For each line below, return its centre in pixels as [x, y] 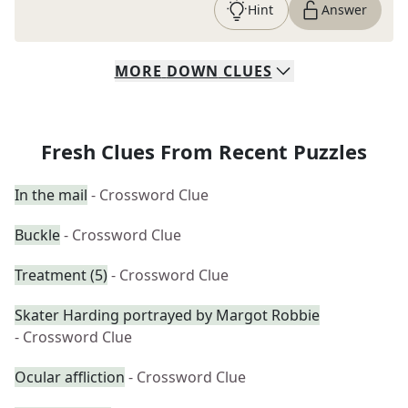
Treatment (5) [61, 275]
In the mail [51, 195]
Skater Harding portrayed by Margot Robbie [167, 315]
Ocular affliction [70, 377]
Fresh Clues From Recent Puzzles [204, 151]
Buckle [37, 235]
